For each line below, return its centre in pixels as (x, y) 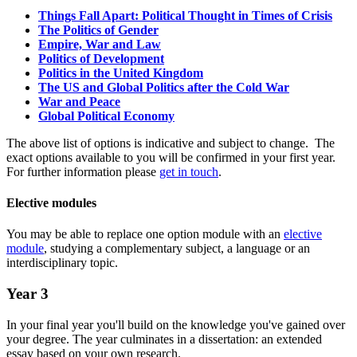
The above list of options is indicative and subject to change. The (171, 143)
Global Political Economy (106, 116)
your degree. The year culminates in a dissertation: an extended (164, 339)
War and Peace (79, 101)
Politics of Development (101, 58)
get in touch (189, 171)
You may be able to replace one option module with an (145, 234)
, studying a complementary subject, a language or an (177, 249)
